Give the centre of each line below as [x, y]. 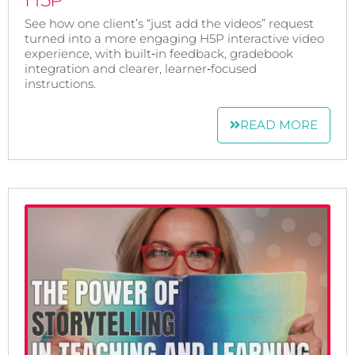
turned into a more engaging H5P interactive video [174, 38]
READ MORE [279, 124]
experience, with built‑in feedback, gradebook [159, 53]
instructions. [60, 83]
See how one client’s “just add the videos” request [169, 23]
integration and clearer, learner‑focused [141, 68]
